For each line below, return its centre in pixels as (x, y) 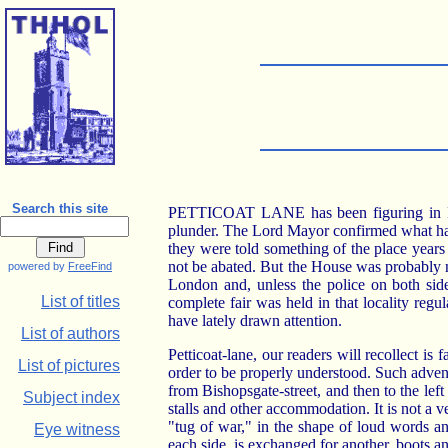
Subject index (71, 397)
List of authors (70, 333)
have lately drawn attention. (255, 320)
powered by (38, 266)
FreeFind (90, 266)
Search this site (60, 208)
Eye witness (77, 429)
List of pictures (69, 365)
